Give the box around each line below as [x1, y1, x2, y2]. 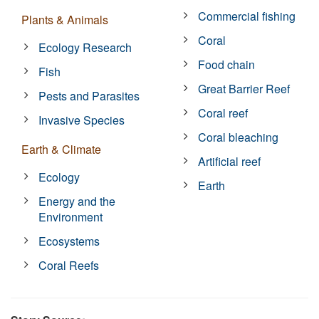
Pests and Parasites [38, 87, 140, 104]
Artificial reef [198, 152, 261, 169]
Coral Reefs [38, 256, 100, 273]
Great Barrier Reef [198, 80, 291, 97]
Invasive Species [38, 111, 125, 128]
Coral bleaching [198, 128, 279, 145]
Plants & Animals [21, 11, 108, 28]
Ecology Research [38, 38, 132, 56]
